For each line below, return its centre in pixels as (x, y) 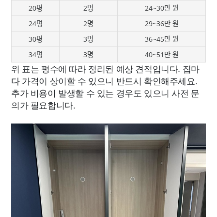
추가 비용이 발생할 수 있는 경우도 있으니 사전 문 (105, 93)
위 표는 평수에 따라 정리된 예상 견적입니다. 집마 (105, 68)
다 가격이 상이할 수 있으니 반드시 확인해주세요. (104, 80)
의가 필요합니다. (43, 105)
